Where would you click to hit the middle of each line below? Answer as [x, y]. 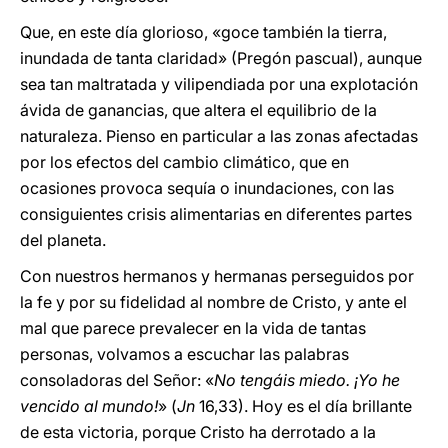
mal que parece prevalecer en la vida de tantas [193, 328]
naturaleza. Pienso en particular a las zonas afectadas [219, 136]
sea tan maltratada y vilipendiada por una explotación [219, 84]
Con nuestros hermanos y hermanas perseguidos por [217, 276]
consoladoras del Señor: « [117, 380]
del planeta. [63, 240]
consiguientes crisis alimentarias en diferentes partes [216, 214]
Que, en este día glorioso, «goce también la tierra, [203, 32]
